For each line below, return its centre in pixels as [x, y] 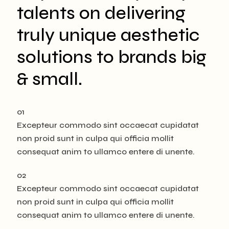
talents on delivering [101, 13]
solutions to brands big [112, 57]
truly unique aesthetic [108, 35]
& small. [50, 79]
